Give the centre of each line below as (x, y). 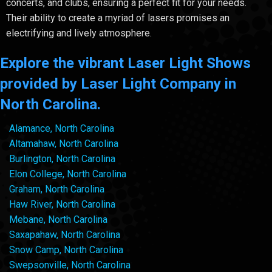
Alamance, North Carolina (62, 129)
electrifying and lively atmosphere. (79, 33)
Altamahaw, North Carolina (64, 144)
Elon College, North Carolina (68, 174)
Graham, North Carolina (57, 189)
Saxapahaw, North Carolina (65, 235)
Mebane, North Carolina (58, 220)
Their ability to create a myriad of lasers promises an (118, 18)
